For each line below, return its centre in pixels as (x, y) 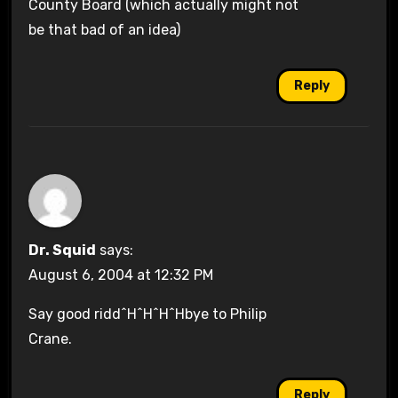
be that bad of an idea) (104, 30)
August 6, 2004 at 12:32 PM (120, 275)
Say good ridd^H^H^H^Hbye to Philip (147, 314)
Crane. (50, 339)
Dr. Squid (62, 251)
